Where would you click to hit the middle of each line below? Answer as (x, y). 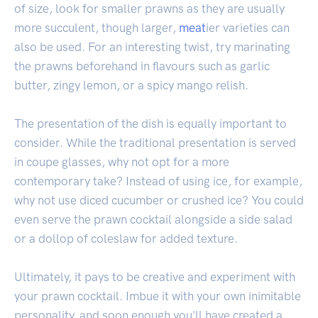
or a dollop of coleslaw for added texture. (126, 238)
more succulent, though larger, (97, 27)
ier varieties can (248, 27)
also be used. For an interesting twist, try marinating (152, 46)
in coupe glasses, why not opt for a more (122, 161)
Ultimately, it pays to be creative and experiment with (155, 276)
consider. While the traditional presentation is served (155, 142)
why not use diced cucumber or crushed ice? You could (159, 200)
